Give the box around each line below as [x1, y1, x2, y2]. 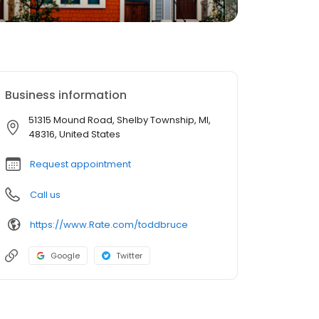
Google [51, 250, 80, 261]
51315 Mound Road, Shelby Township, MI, [28, 113, 211, 127]
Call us [30, 188, 61, 202]
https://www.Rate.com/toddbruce [30, 217, 188, 231]
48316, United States [28, 127, 120, 141]
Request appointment [30, 157, 131, 171]
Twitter [116, 250, 142, 261]
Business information [5, 87, 127, 103]
